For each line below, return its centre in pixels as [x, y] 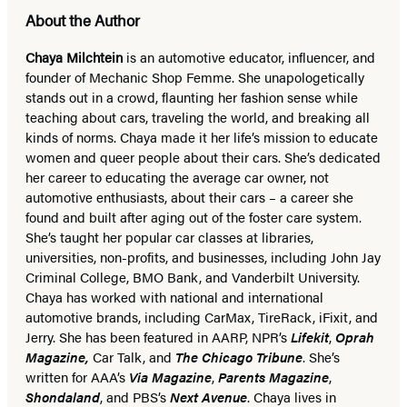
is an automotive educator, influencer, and [251, 57]
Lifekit [310, 337]
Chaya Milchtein [76, 57]
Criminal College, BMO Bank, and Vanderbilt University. [193, 277]
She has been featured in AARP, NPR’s [175, 337]
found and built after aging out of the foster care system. [194, 217]
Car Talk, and [132, 357]
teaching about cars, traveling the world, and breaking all [198, 117]
